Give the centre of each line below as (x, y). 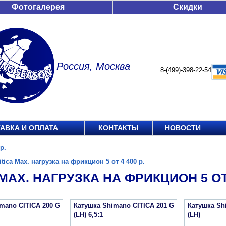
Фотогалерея (38, 7)
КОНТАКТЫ (119, 128)
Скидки (188, 7)
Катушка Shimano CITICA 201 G (124, 206)
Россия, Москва (93, 66)
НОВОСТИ (183, 128)
